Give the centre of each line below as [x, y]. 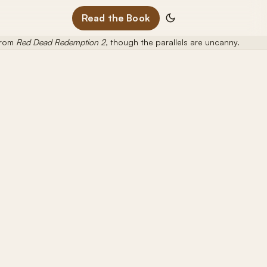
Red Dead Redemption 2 [60, 42]
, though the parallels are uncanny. [172, 42]
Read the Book [116, 18]
